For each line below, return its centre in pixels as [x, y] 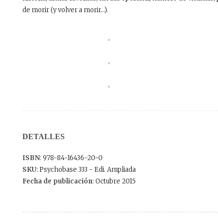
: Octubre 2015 [114, 181]
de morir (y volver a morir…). [65, 10]
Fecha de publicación [57, 181]
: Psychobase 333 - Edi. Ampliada [86, 169]
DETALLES [44, 136]
